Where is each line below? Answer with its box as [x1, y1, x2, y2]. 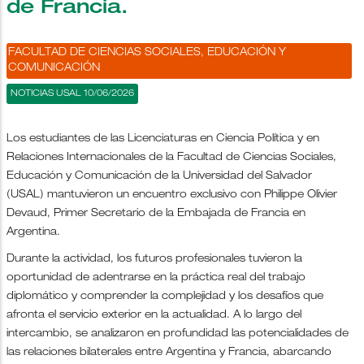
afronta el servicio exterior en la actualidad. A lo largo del [6, 310, 301, 321]
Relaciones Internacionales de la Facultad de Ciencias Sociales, [6, 152, 336, 163]
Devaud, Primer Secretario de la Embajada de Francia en [6, 208, 305, 219]
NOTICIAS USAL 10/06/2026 [11, 89, 134, 98]
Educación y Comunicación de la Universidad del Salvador [6, 171, 312, 182]
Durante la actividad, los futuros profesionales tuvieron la [6, 253, 302, 265]
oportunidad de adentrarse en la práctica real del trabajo [6, 272, 305, 284]
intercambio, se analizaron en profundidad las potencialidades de [6, 328, 349, 340]
